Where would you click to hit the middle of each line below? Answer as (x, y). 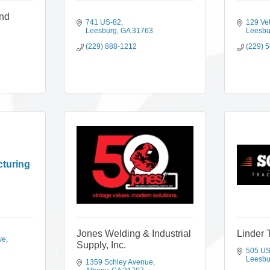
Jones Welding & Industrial (133, 234)
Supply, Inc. (101, 245)
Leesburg (101, 31)
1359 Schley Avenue (119, 262)
